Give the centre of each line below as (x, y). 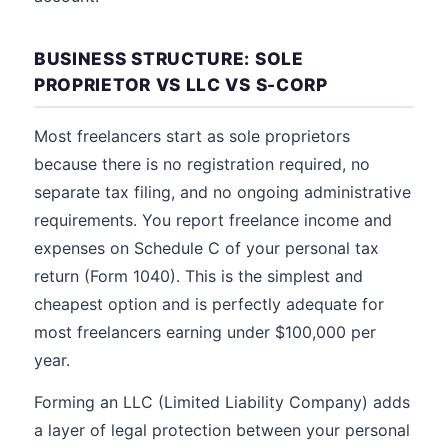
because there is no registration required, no (202, 164)
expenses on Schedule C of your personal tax (206, 248)
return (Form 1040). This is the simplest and (198, 276)
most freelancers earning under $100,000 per (205, 332)
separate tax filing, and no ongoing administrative (222, 192)
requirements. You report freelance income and (213, 220)
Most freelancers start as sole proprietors (192, 136)
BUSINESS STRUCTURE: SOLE (169, 58)
